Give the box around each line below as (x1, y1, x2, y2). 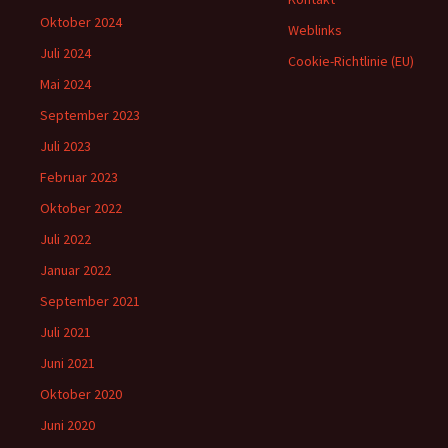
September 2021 (40, 292, 140, 310)
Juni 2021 (40, 354, 95, 372)
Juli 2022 (40, 230, 91, 248)
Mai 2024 (40, 75, 91, 93)
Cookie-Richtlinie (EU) (288, 52, 414, 70)
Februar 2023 (40, 168, 118, 186)
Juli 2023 (40, 137, 91, 155)
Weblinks (288, 21, 342, 39)
